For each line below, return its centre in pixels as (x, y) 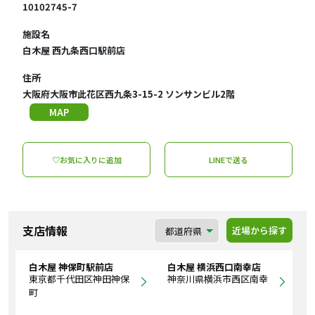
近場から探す (259, 231)
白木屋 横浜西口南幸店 (214, 267)
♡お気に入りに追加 (86, 160)
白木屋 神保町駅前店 (71, 267)
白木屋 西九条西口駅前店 (74, 51)
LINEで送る (229, 160)
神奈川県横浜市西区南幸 (218, 279)
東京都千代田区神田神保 (79, 279)
